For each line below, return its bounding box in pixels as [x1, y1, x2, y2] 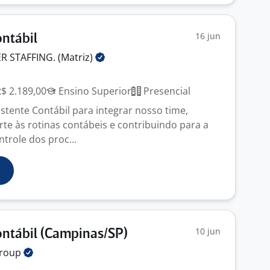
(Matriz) [58, 51, 95, 64]
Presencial [141, 84, 190, 98]
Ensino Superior [56, 84, 131, 98]
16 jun [195, 30, 221, 42]
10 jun [195, 225, 221, 237]
